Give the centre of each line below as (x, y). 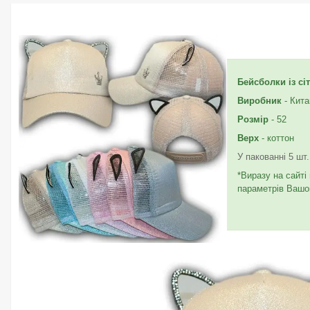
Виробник (259, 100)
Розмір (253, 119)
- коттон (276, 138)
